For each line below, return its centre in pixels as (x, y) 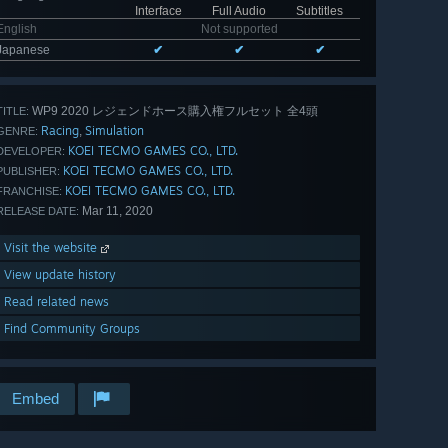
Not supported (239, 29)
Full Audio (238, 11)
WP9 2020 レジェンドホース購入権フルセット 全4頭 (173, 111)
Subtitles (319, 11)
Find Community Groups (72, 329)
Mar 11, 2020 (116, 211)
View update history (60, 275)
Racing (60, 131)
